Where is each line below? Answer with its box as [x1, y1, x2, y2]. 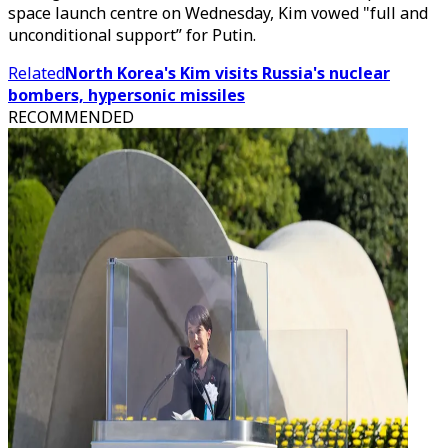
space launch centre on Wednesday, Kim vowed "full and [8, 2, 428, 24]
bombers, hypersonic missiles [8, 84, 245, 106]
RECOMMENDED [8, 106, 134, 128]
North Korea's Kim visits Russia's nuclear [65, 62, 390, 84]
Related [8, 62, 65, 84]
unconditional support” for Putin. [8, 24, 256, 46]
